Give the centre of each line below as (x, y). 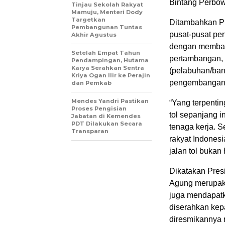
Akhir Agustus (94, 35)
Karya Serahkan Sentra (108, 68)
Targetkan (88, 20)
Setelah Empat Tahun (106, 53)
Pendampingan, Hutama (110, 61)
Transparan (90, 131)
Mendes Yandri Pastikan (110, 101)
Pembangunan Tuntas (107, 27)
